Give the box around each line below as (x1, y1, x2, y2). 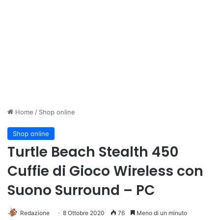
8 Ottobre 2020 (63, 209, 105, 217)
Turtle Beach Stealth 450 (7, 142, 178, 162)
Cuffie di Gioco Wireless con (7, 162, 203, 181)
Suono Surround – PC (7, 181, 155, 200)
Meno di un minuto (135, 209, 187, 217)
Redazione (20, 209, 50, 217)
